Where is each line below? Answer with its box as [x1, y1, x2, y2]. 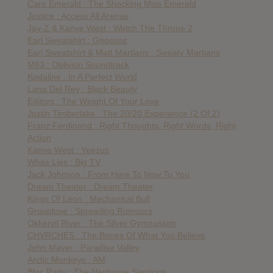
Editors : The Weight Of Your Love [27, 96, 159, 106]
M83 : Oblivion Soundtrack [27, 59, 129, 69]
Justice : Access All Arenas [27, 10, 129, 21]
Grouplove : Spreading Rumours [27, 205, 152, 216]
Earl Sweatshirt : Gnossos [27, 35, 127, 45]
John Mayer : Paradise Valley [27, 242, 140, 252]
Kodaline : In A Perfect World [27, 71, 137, 82]
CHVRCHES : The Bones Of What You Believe [27, 230, 205, 240]
